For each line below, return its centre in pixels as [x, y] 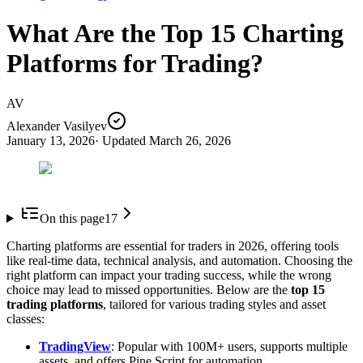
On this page [72, 218]
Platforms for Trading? [135, 64]
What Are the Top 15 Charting [175, 34]
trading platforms [55, 304]
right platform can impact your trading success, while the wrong [169, 275]
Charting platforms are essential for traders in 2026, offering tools [173, 246]
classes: [26, 318]
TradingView [75, 346]
